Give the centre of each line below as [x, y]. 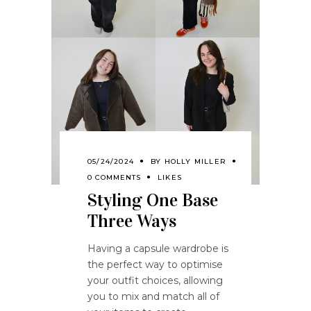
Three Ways [132, 221]
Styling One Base [153, 201]
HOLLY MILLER [195, 162]
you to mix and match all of [153, 297]
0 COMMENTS [114, 178]
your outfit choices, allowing [155, 281]
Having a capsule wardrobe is [158, 249]
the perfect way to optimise [155, 265]
